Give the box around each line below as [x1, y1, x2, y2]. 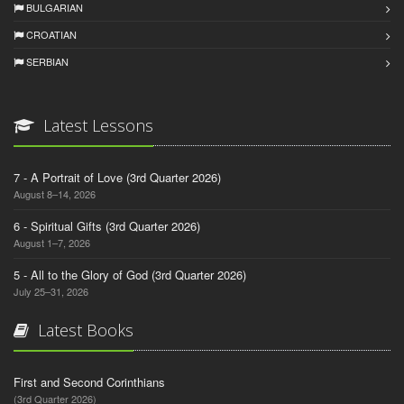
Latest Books [33, 319, 133, 342]
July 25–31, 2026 [14, 284, 88, 299]
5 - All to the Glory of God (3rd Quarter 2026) [14, 266, 246, 284]
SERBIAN [23, 54, 69, 69]
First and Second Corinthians [14, 373, 165, 391]
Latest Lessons [39, 115, 153, 137]
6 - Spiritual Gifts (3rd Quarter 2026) [14, 217, 200, 235]
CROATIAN [23, 27, 77, 42]
